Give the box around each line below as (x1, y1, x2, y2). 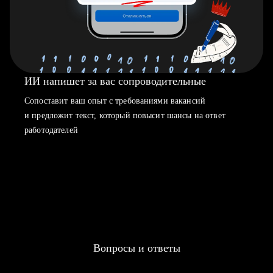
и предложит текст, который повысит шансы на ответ (24, 111, 225, 120)
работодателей (24, 126, 78, 135)
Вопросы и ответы (93, 242, 180, 254)
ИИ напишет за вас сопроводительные (24, 75, 206, 87)
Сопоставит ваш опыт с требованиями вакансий (24, 96, 206, 105)
